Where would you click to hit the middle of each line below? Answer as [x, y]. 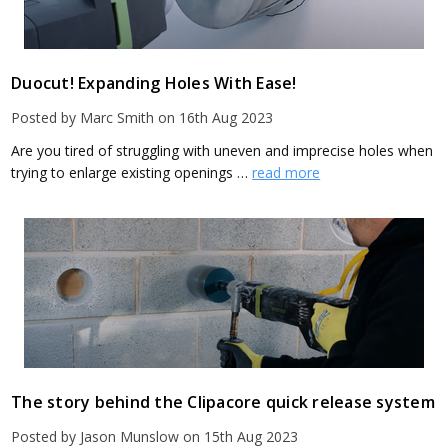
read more [286, 173]
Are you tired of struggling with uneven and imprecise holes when [222, 151]
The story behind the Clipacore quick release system [223, 401]
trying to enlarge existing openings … [132, 173]
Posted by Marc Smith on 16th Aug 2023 [142, 118]
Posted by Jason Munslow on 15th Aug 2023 [155, 436]
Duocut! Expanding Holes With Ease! [154, 83]
